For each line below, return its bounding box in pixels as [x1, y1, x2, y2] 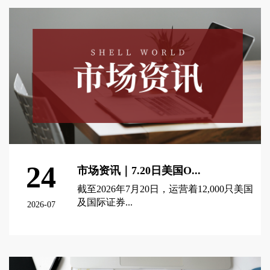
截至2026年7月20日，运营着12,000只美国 [77, 184, 254, 195]
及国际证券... [77, 197, 133, 208]
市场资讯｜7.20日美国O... [77, 165, 201, 177]
